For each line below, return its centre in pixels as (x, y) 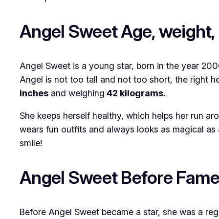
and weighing (77, 93)
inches (34, 93)
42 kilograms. (135, 93)
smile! (31, 143)
